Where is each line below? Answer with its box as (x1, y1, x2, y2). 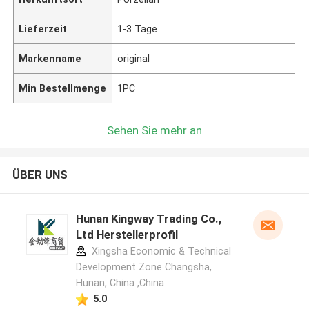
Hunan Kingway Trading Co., (75, 212, 221, 226)
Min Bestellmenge (19, 82, 107, 94)
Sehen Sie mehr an (107, 123, 202, 137)
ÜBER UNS (12, 168, 68, 182)
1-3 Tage (117, 23, 158, 34)
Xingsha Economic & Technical (88, 246, 231, 257)
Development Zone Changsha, (75, 261, 212, 273)
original (117, 52, 150, 64)
